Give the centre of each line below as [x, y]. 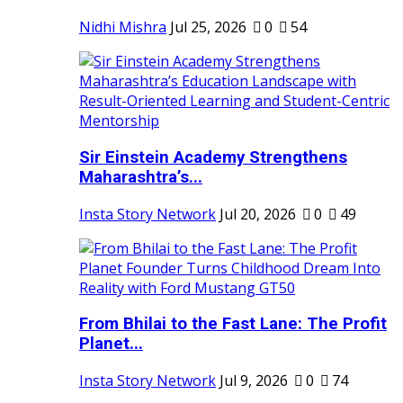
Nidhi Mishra [123, 27]
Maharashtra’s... [141, 178]
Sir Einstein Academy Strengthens [213, 158]
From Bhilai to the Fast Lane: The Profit [233, 324]
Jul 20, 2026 [258, 214]
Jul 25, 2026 [208, 27]
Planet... [111, 344]
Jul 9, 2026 [254, 381]
